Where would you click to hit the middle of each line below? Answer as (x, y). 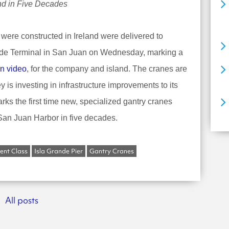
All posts (22, 200)
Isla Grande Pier (59, 151)
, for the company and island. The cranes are (107, 68)
